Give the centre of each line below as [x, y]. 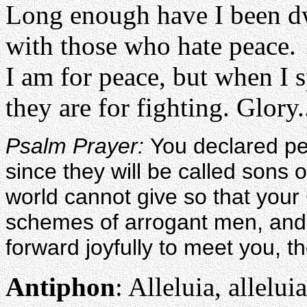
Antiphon [60, 287]
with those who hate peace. [151, 46]
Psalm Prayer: [78, 146]
